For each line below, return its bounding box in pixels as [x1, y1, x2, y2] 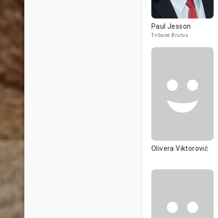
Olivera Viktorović [151, 145, 208, 152]
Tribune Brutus [151, 33, 188, 38]
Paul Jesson [151, 22, 191, 30]
